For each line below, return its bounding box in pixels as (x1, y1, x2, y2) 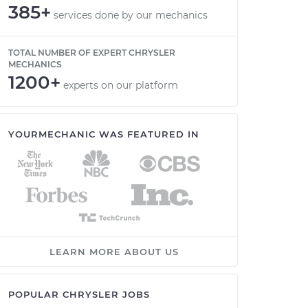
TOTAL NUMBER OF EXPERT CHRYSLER (8, 47, 175, 58)
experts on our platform (63, 79, 178, 91)
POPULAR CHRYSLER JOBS (8, 289, 150, 300)
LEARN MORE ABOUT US (49, 246, 179, 257)
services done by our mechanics (54, 9, 208, 21)
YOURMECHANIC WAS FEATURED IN (8, 129, 199, 140)
